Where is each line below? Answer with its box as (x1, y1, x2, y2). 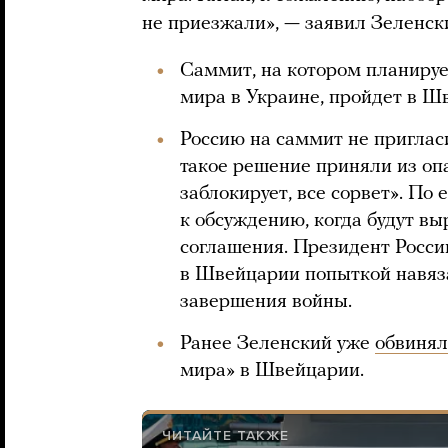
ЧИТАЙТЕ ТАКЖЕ (162, 427, 289, 444)
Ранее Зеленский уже (180, 334, 375, 354)
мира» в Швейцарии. (180, 361, 364, 381)
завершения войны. (180, 292, 352, 312)
